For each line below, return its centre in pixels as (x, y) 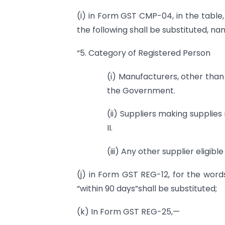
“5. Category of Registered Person (144, 53)
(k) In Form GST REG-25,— (128, 212)
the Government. (141, 90)
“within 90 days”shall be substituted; (147, 188)
